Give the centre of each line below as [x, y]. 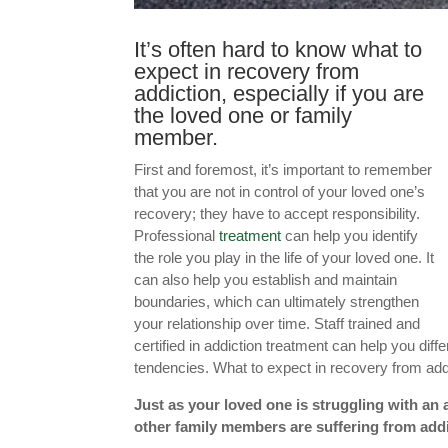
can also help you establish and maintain [266, 279]
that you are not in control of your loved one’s [280, 191]
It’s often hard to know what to [278, 49]
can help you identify [350, 235]
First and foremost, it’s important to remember [283, 169]
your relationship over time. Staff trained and [277, 323]
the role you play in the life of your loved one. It [284, 257]
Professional [177, 235]
